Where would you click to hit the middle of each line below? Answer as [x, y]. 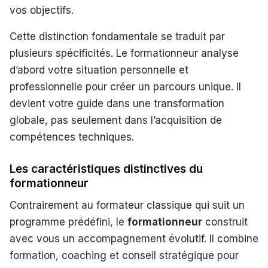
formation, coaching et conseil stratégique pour [124, 256]
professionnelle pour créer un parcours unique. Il [125, 87]
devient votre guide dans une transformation [117, 104]
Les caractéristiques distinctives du [106, 169]
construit [225, 222]
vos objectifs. [42, 10]
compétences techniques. [72, 137]
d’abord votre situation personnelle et [99, 70]
